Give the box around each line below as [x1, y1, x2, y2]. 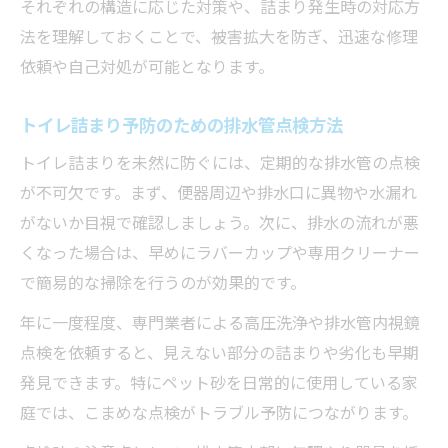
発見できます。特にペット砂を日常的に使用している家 [20, 369, 418, 394]
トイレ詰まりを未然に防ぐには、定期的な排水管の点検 [20, 149, 420, 174]
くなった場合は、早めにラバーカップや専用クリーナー [20, 239, 420, 264]
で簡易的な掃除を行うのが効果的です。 [20, 269, 306, 294]
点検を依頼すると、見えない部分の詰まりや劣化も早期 [20, 339, 419, 364]
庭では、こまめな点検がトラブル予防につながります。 [20, 399, 418, 424]
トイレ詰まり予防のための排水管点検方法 [20, 110, 343, 137]
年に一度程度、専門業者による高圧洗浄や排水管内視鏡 [20, 309, 420, 334]
